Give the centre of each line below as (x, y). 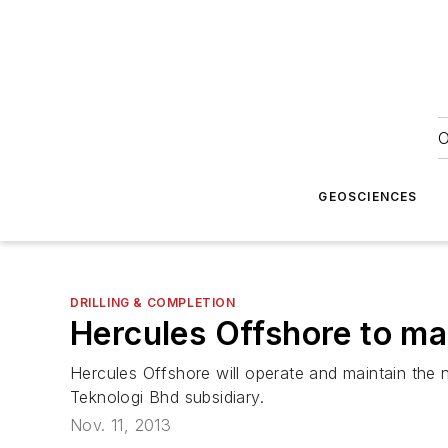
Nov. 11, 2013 (121, 425)
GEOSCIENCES (368, 196)
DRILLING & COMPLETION (153, 302)
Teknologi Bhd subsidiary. (167, 397)
